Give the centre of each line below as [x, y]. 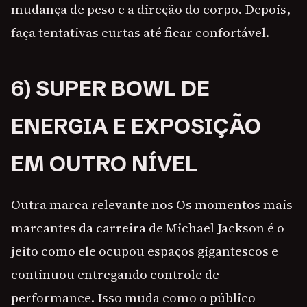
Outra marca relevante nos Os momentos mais [152, 205]
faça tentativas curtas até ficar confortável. [140, 33]
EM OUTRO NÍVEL [104, 164]
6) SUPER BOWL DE [110, 89]
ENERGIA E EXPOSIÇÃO [136, 126]
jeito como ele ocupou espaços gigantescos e [145, 251]
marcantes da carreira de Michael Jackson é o [148, 228]
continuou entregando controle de [115, 274]
